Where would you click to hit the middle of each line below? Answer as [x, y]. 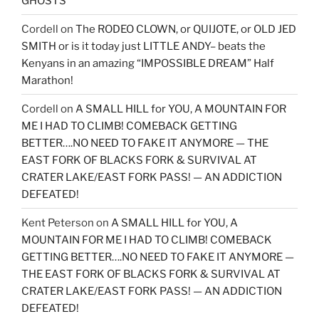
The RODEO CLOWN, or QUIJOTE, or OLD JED [186, 29]
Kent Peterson [58, 223]
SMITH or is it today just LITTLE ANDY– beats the [143, 46]
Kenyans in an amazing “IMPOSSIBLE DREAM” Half [148, 63]
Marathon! [47, 80]
